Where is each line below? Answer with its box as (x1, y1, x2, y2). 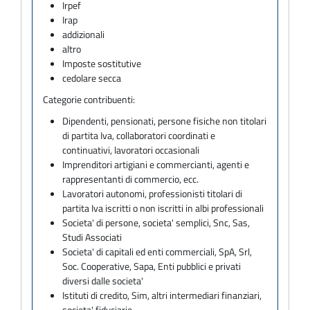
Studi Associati (62, 229, 122, 244)
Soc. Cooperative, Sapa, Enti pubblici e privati (62, 258, 241, 273)
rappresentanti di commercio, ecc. (62, 171, 199, 186)
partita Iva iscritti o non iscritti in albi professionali (62, 200, 264, 215)
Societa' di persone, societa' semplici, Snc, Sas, (62, 215, 250, 230)
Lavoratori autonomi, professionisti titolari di (62, 185, 243, 201)
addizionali (62, 26, 105, 42)
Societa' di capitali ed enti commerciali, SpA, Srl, (62, 244, 253, 259)
